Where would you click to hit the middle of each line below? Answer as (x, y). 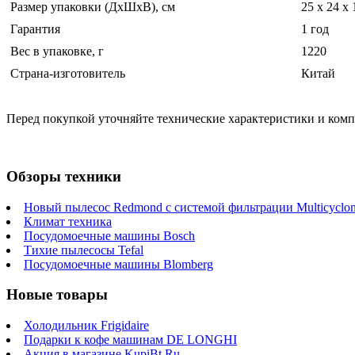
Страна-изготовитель (68, 74)
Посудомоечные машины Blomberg (118, 264)
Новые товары (57, 295)
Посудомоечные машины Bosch (109, 235)
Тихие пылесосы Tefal (84, 250)
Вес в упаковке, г (57, 52)
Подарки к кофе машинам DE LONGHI (130, 340)
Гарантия (35, 29)
